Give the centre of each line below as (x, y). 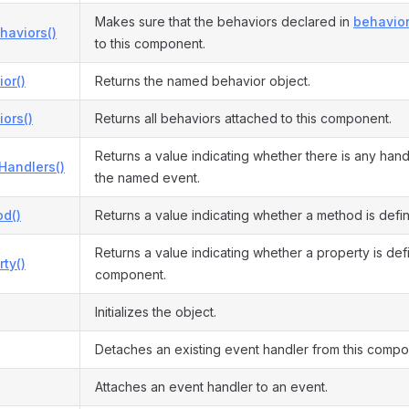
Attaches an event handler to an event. (211, 387)
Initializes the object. (156, 312)
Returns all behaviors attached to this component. (243, 118)
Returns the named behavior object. (203, 81)
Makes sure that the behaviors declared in (224, 21)
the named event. (147, 178)
